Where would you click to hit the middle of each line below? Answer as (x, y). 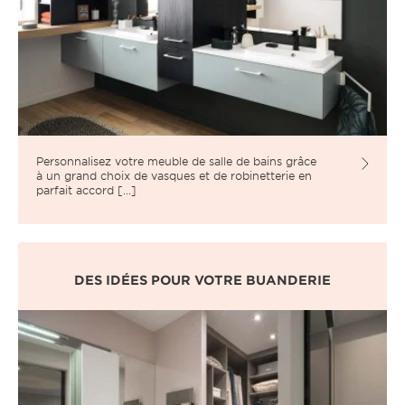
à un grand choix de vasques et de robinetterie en (174, 175)
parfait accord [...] (86, 189)
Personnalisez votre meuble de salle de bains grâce (176, 160)
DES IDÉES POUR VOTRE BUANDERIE (202, 280)
